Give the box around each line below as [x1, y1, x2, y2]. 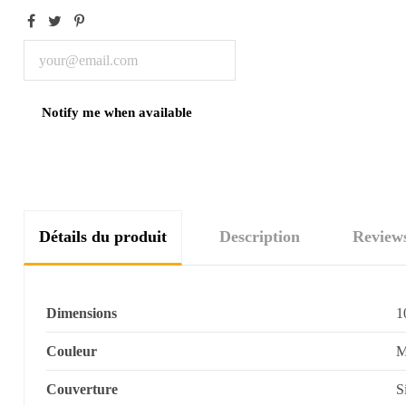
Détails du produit [38, 227, 167, 246]
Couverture [45, 382, 118, 398]
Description [218, 227, 300, 246]
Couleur [45, 343, 97, 360]
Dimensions [45, 305, 117, 322]
